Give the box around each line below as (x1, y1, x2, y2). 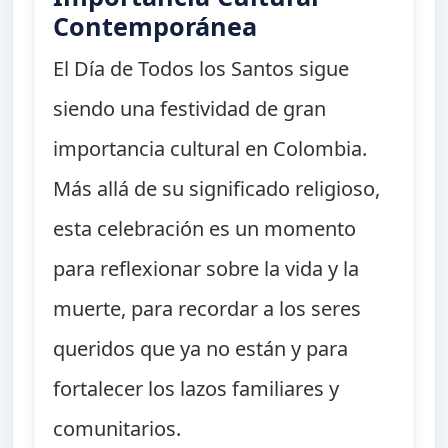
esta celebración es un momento (53, 215, 357, 243)
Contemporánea (53, 9, 258, 44)
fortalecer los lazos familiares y (53, 375, 340, 403)
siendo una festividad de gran (53, 95, 327, 123)
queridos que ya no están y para (53, 335, 349, 363)
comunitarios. (53, 415, 182, 443)
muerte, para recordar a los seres (53, 295, 362, 323)
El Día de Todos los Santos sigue (53, 55, 350, 83)
